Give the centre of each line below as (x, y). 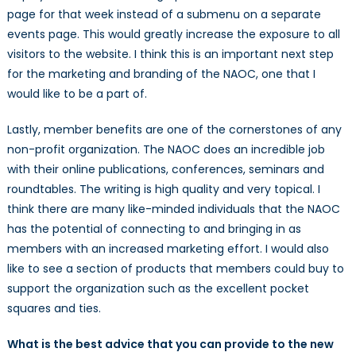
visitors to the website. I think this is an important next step (170, 54)
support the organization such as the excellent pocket (158, 289)
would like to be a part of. (77, 94)
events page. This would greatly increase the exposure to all (173, 35)
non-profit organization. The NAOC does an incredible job (166, 150)
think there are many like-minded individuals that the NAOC (173, 209)
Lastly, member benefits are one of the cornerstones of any (174, 130)
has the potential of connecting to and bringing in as (154, 229)
